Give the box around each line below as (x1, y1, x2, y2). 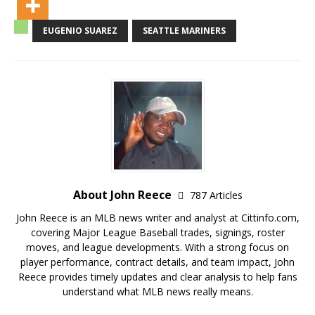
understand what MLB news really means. (62, 285, 253, 298)
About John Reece (72, 187, 174, 202)
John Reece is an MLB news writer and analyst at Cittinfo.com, (15, 211, 300, 224)
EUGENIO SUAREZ (43, 25, 117, 37)
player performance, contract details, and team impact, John (20, 255, 295, 269)
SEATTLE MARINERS (143, 25, 226, 37)
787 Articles (189, 188, 243, 202)
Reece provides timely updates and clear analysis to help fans (18, 270, 297, 283)
